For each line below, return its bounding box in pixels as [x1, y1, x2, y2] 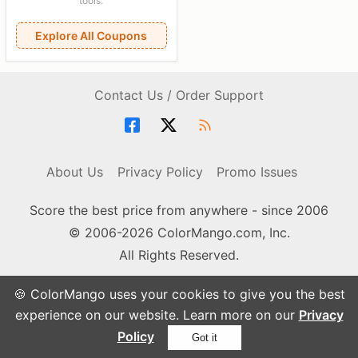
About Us [46, 164, 103, 180]
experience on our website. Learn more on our [14, 307, 299, 323]
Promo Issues [217, 164, 298, 180]
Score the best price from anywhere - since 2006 [30, 202, 328, 218]
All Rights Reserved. [119, 247, 239, 263]
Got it [191, 332, 217, 344]
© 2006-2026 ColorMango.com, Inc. [68, 225, 290, 241]
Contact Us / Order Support [94, 87, 264, 103]
